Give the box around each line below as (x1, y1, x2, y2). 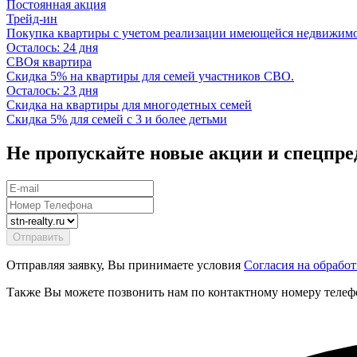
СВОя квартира (6, 54, 92, 69)
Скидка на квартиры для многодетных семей (6, 97, 252, 112)
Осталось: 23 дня (6, 83, 98, 97)
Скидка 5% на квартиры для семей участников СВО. (6, 69, 294, 83)
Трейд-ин (6, 11, 57, 25)
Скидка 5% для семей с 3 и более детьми (6, 112, 227, 126)
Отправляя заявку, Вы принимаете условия (6, 257, 244, 272)
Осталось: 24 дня (6, 40, 98, 54)
